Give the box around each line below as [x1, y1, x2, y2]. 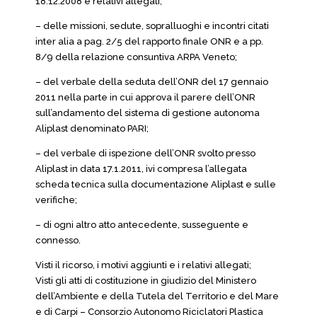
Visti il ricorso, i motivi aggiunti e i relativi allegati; [35, 260, 251, 270]
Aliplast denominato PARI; [35, 123, 149, 134]
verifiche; [35, 195, 77, 205]
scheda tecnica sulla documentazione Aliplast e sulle [35, 179, 276, 190]
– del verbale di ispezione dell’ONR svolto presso [35, 148, 255, 158]
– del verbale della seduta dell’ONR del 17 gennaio [35, 76, 268, 87]
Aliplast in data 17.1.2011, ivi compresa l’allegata [35, 163, 247, 174]
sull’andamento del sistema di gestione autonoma [35, 108, 260, 118]
